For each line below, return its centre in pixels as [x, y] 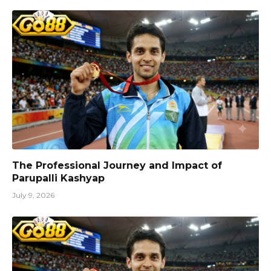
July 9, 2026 [33, 195]
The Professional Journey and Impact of [117, 165]
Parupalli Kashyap [58, 178]
